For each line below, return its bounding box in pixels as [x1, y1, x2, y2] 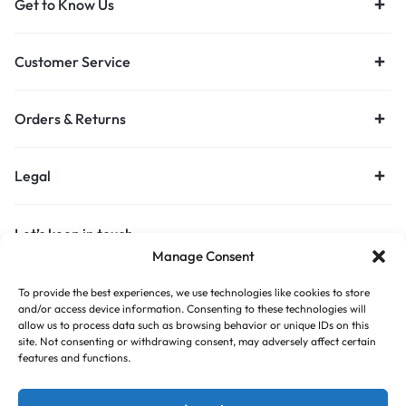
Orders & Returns [14, 109, 126, 128]
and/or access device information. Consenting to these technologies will [18, 302, 366, 315]
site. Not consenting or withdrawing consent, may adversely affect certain [18, 334, 376, 348]
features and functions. [18, 351, 130, 364]
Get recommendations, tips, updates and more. [14, 261, 283, 278]
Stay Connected [14, 289, 118, 308]
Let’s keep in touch [14, 224, 133, 243]
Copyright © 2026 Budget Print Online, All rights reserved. [37, 374, 369, 391]
